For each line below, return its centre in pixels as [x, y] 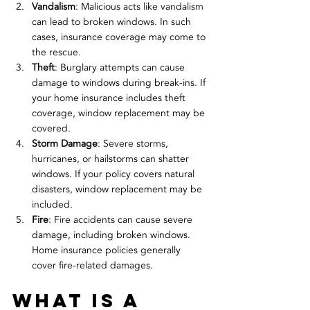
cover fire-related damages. [92, 266]
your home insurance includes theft [110, 98]
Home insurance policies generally [108, 250]
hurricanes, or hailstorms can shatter [112, 159]
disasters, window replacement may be [118, 190]
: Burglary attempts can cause [121, 68]
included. [52, 205]
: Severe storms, [134, 144]
